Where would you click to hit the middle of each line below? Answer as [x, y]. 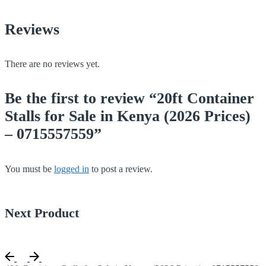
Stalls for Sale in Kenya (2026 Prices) [128, 116]
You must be [29, 169]
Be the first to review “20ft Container [129, 99]
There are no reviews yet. [52, 64]
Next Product [42, 213]
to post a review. [121, 169]
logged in [72, 169]
